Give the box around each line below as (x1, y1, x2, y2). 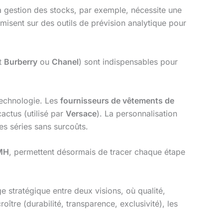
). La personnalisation (97, 108, 177, 118)
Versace (66, 108, 97, 118)
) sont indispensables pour (79, 56, 178, 67)
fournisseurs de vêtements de (60, 95, 174, 106)
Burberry (4, 56, 37, 67)
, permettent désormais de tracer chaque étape (9, 147, 185, 157)
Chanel (52, 56, 79, 67)
